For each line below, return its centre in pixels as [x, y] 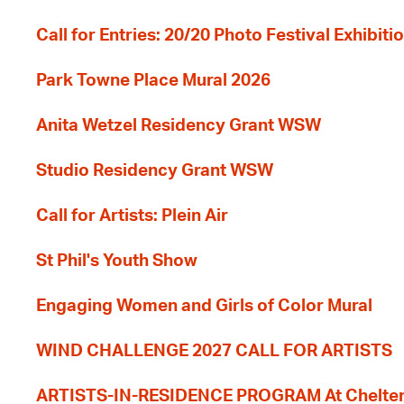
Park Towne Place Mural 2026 [153, 81]
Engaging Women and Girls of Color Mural [204, 306]
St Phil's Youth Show [117, 261]
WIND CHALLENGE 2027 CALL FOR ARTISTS [214, 351]
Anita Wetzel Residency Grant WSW [179, 126]
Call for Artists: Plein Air [132, 216]
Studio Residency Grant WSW [155, 171]
